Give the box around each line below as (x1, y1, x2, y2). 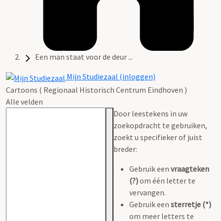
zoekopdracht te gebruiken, (113, 120, 207, 130)
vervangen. (129, 187, 166, 197)
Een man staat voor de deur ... (35, 52, 133, 62)
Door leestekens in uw (113, 108, 187, 118)
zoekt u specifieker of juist (113, 132, 202, 142)
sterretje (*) (171, 199, 211, 209)
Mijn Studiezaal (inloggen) (65, 72, 155, 82)
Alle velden (6, 96, 43, 107)
